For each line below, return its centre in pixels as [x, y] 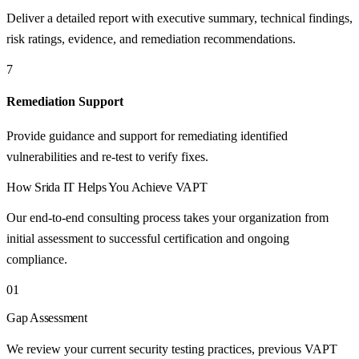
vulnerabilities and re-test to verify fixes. [107, 156]
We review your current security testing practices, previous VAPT [172, 349]
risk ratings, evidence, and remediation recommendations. [151, 39]
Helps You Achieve [125, 187]
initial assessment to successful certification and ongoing [148, 238]
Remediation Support [65, 101]
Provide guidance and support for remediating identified [147, 135]
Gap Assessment [47, 317]
